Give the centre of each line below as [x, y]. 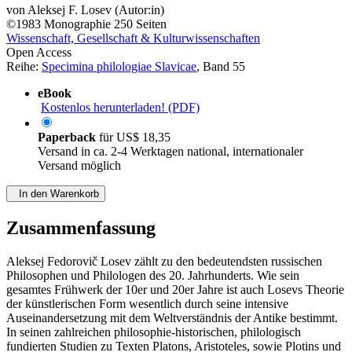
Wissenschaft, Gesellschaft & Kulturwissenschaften [133, 38]
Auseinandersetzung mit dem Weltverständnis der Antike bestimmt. [172, 318]
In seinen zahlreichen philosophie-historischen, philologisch [154, 332]
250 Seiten [140, 24]
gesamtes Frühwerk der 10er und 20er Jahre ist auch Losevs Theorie [175, 290]
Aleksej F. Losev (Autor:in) [96, 10]
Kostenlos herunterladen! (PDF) [120, 108]
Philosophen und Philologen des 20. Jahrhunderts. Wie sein [153, 276]
